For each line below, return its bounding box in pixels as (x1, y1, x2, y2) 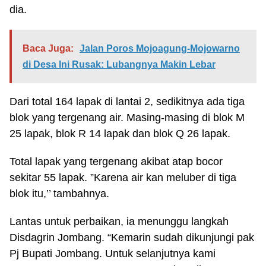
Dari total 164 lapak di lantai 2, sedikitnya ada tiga (9, 95, 245, 107)
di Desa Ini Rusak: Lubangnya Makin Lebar (23, 59, 216, 69)
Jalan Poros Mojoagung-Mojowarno (80, 43, 240, 53)
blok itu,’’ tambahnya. (9, 187, 109, 199)
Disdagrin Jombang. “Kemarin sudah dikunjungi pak (9, 231, 254, 243)
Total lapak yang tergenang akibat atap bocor (9, 155, 223, 167)
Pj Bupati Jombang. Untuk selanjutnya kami (9, 247, 216, 259)
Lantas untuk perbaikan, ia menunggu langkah (9, 215, 229, 227)
